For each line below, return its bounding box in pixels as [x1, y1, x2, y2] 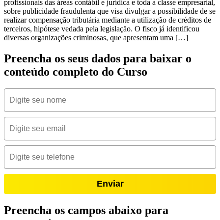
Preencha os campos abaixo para [4, 203, 168, 217]
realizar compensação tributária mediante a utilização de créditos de [4, 15, 211, 24]
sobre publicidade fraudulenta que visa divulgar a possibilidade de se [4, 6, 216, 15]
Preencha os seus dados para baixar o [4, 52, 192, 65]
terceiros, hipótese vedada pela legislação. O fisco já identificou [4, 24, 199, 33]
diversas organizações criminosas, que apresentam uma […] [4, 33, 188, 42]
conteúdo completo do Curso [4, 65, 147, 78]
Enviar [96, 178, 124, 189]
